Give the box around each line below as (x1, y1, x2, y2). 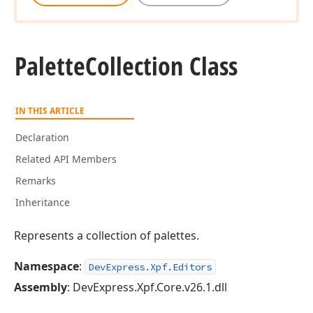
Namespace (14, 259, 79, 274)
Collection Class (85, 49, 238, 83)
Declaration (15, 131, 69, 144)
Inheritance (15, 196, 70, 209)
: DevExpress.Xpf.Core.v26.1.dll (67, 279, 227, 295)
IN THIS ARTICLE (15, 105, 85, 117)
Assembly (14, 279, 67, 295)
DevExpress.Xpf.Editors (89, 261, 212, 273)
